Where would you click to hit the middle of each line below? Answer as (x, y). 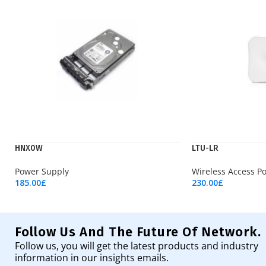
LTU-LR (205, 148)
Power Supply (42, 171)
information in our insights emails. (92, 257)
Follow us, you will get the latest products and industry (137, 246)
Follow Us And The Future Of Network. (138, 232)
